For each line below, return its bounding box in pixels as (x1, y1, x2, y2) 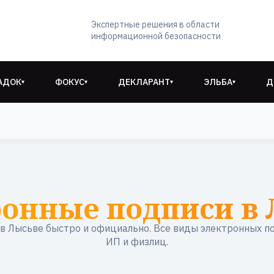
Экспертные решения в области (91, 19, 220, 30)
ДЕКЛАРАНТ (118, 76, 170, 87)
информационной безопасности (91, 31, 221, 42)
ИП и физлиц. (106, 235, 168, 248)
